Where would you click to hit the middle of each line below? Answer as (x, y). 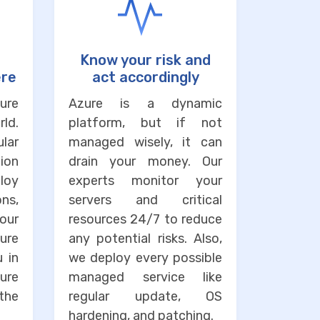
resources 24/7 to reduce (145, 220)
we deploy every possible (145, 258)
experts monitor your (145, 181)
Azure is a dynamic (145, 104)
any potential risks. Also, (145, 239)
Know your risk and (145, 60)
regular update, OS (145, 297)
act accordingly (145, 77)
